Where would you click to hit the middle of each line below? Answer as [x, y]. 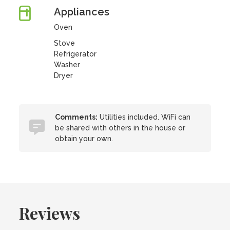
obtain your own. [84, 139]
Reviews [50, 213]
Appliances [81, 12]
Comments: [76, 117]
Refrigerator [75, 54]
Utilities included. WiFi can [144, 117]
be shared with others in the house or [120, 128]
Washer [67, 65]
